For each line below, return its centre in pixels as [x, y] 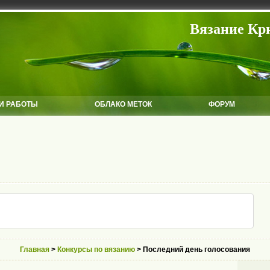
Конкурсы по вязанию [96, 250]
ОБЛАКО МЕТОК [123, 104]
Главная [35, 250]
